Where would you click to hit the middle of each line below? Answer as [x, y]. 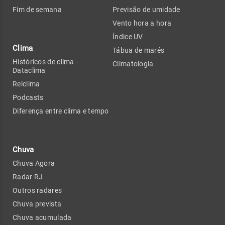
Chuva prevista [37, 204]
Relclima [26, 84]
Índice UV [128, 36]
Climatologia [133, 64]
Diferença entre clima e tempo [61, 111]
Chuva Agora [34, 163]
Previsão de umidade [146, 9]
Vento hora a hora [142, 23]
